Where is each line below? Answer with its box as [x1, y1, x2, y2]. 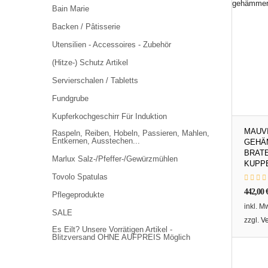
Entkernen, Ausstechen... [52, 136, 140, 145]
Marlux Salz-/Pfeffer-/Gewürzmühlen [52, 154, 178, 163]
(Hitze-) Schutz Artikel [52, 58, 128, 67]
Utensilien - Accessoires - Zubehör [52, 40, 171, 49]
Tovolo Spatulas [52, 172, 108, 181]
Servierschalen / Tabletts [52, 76, 138, 85]
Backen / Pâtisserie [52, 22, 120, 31]
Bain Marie [52, 4, 89, 13]
